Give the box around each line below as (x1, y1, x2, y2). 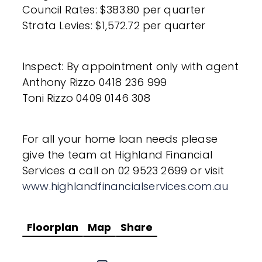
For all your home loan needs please (22, 131, 218, 146)
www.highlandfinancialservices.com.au (22, 178, 229, 194)
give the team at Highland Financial (22, 147, 213, 162)
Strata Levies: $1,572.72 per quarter (22, 18, 206, 33)
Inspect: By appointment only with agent (22, 58, 239, 74)
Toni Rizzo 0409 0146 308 (22, 90, 150, 105)
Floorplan (27, 220, 78, 235)
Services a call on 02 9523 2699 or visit (22, 163, 225, 178)
